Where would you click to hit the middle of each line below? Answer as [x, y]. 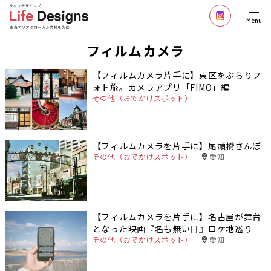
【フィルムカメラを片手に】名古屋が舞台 [177, 217]
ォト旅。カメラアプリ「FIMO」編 [161, 87]
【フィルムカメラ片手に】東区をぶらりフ [177, 75]
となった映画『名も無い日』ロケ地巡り [172, 229]
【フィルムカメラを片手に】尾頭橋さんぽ [177, 146]
